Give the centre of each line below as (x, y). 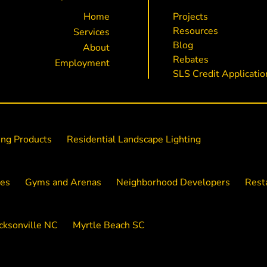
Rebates (190, 60)
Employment (82, 63)
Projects (190, 17)
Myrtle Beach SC (108, 226)
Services (91, 32)
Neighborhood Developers (173, 183)
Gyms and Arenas (63, 183)
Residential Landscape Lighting (133, 140)
